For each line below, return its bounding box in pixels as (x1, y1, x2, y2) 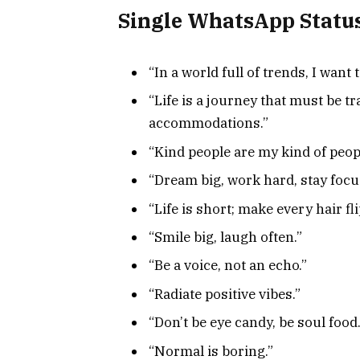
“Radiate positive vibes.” (149, 284, 301, 303)
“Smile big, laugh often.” (149, 228, 302, 246)
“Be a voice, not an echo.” (149, 256, 307, 275)
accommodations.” (149, 114, 268, 133)
